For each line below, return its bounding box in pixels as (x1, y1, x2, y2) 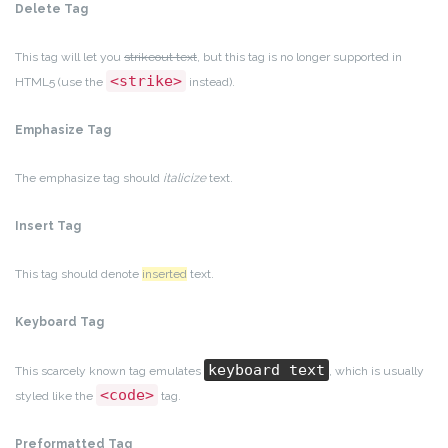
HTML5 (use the (15, 74, 106, 89)
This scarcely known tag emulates (15, 363, 204, 378)
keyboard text (208, 360, 325, 379)
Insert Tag (15, 218, 81, 233)
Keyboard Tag (15, 314, 104, 329)
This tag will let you (15, 49, 124, 64)
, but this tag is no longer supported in (197, 49, 402, 64)
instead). (186, 74, 235, 89)
